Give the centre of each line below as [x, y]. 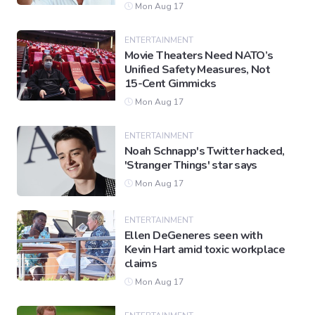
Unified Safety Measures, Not [198, 70]
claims [141, 264]
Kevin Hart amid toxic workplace [205, 250]
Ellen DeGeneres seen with [193, 236]
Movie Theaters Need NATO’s [199, 56]
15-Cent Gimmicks [171, 84]
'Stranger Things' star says [191, 166]
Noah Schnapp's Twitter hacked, [205, 152]
